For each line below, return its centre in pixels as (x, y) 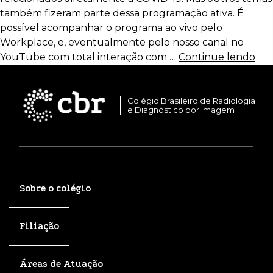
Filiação (39, 226)
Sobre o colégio (55, 189)
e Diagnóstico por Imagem (181, 110)
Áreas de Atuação (61, 264)
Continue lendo (217, 57)
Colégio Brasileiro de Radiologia (192, 101)
